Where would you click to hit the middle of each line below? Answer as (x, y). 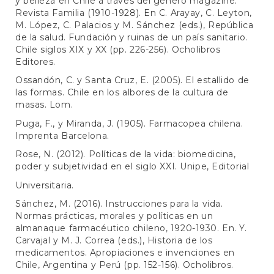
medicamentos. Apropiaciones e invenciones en (125, 253)
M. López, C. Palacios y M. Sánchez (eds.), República (135, 25)
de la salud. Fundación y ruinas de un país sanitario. (131, 37)
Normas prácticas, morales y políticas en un (114, 216)
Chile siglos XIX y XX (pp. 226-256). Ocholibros (118, 49)
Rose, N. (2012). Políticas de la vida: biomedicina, (126, 154)
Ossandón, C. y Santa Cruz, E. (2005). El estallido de (132, 80)
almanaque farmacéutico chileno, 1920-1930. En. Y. (131, 228)
